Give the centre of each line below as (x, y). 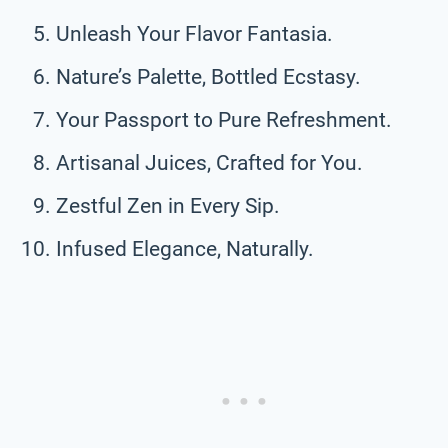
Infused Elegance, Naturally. (185, 248)
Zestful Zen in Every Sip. (168, 205)
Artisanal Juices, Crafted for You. (209, 162)
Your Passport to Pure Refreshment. (224, 119)
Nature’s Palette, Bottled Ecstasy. (208, 76)
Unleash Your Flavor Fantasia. (194, 33)
